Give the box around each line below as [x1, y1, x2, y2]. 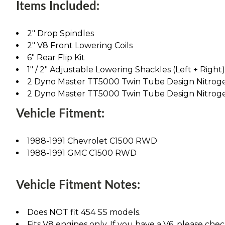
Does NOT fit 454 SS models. [27, 207, 141, 217]
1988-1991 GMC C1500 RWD [27, 148, 137, 158]
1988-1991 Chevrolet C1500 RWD [27, 136, 157, 146]
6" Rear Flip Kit [27, 52, 85, 62]
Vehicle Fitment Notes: [16, 179, 140, 191]
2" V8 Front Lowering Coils [27, 40, 133, 50]
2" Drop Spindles [27, 28, 94, 38]
